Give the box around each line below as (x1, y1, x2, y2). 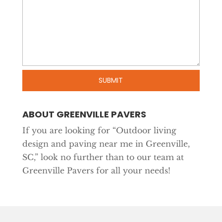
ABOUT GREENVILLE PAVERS (22, 108, 146, 121)
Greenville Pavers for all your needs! (22, 166, 170, 176)
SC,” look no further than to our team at (22, 152, 184, 163)
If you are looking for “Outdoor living (22, 125, 176, 136)
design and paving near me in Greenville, (22, 139, 190, 149)
